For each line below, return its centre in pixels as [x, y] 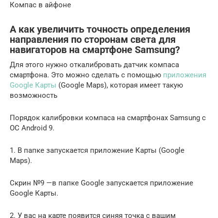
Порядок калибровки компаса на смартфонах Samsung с [108, 118]
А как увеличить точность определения [100, 30]
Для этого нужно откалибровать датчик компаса [94, 65]
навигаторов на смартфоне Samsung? [95, 50]
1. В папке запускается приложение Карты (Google [97, 151]
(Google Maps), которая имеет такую [120, 85]
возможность [34, 96]
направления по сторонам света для [93, 40]
